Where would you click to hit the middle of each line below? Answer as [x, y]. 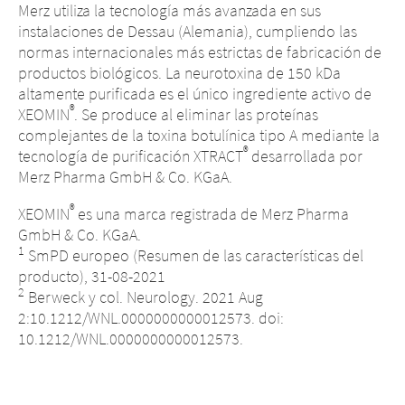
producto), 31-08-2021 [92, 276]
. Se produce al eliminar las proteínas [196, 114]
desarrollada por [305, 156]
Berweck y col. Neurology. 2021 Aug [144, 297]
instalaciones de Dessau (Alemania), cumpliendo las [188, 31]
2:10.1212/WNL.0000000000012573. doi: [151, 318]
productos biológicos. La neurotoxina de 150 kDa [179, 73]
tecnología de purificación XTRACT [131, 156]
